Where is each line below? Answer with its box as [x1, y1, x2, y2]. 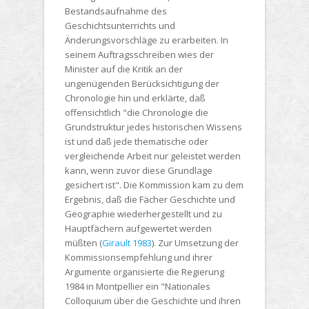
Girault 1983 [102, 237, 152, 250]
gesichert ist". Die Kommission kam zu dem [65, 179, 243, 192]
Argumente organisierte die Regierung [65, 266, 224, 279]
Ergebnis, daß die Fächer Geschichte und [65, 193, 235, 206]
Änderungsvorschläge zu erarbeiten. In [65, 34, 228, 47]
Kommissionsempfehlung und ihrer [65, 251, 212, 264]
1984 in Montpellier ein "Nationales [65, 280, 210, 293]
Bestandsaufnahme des [65, 5, 167, 18]
